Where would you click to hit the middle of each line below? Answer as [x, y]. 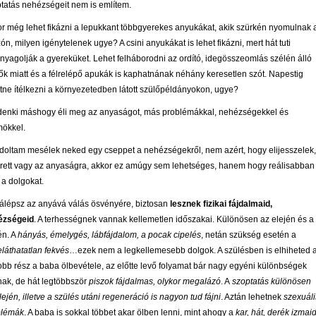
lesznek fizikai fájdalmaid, [221, 204]
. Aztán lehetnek [252, 297]
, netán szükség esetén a [249, 235]
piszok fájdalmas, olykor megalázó [154, 282]
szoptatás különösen [271, 282]
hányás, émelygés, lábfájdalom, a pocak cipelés [109, 235]
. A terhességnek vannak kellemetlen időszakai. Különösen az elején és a [174, 220]
